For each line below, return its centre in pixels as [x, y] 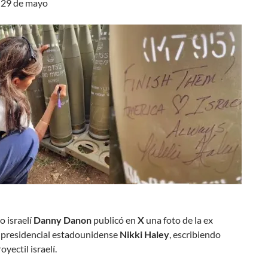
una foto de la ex [179, 220]
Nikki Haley [144, 234]
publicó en [114, 220]
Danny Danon [63, 220]
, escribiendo [195, 234]
